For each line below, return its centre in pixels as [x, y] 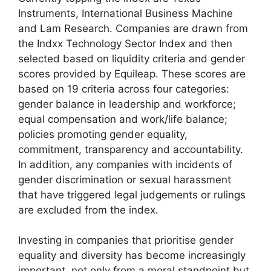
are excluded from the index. [88, 210]
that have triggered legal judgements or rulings [132, 194]
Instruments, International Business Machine [126, 13]
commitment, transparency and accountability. [131, 149]
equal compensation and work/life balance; [123, 119]
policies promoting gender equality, [103, 134]
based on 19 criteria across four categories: [124, 89]
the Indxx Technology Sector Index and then [125, 43]
